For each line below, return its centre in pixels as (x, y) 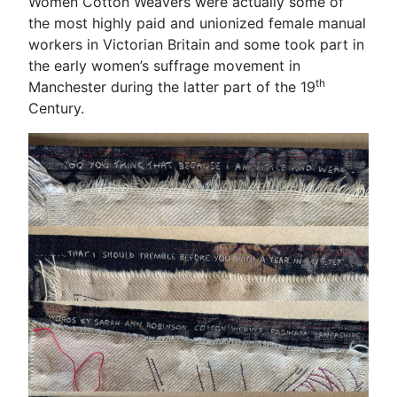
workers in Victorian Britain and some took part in (196, 44)
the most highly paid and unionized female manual (197, 23)
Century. (56, 108)
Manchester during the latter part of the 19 (172, 86)
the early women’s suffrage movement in (164, 65)
